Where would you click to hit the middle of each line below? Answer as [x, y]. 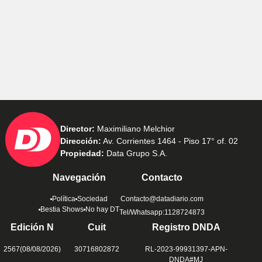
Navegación [79, 178]
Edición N [32, 227]
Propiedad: [82, 154]
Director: [77, 129]
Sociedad [92, 199]
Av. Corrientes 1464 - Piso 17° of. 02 [170, 141]
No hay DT [102, 210]
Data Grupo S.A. [136, 154]
